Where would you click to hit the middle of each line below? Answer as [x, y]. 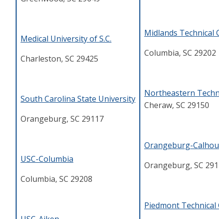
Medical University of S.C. [66, 39]
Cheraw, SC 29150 [177, 105]
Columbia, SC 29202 [180, 53]
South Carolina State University [78, 99]
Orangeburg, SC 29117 [62, 119]
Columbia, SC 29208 [56, 179]
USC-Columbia [47, 159]
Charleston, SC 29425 [59, 59]
